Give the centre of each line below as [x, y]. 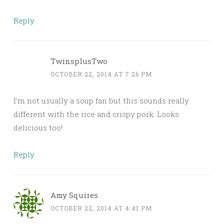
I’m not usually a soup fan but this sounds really [101, 101]
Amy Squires [74, 195]
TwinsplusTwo [79, 61]
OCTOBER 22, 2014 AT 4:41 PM [101, 208]
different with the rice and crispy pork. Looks [96, 114]
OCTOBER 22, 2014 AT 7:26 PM [101, 74]
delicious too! [38, 128]
